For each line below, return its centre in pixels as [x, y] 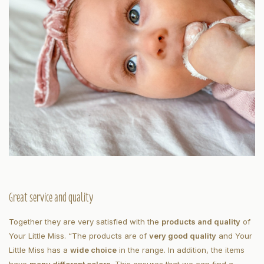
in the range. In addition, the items [181, 250]
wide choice [93, 250]
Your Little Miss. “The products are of [79, 236]
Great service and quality [51, 198]
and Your [234, 236]
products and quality [201, 222]
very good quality [183, 236]
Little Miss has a [39, 250]
